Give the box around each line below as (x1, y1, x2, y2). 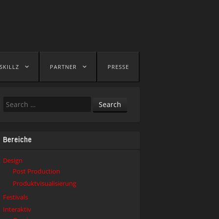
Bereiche (3, 136, 32, 144)
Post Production (13, 167, 60, 175)
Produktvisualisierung (13, 179, 76, 188)
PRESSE (108, 63, 129, 70)
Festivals (3, 193, 28, 201)
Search (2, 96, 22, 105)
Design (3, 156, 22, 165)
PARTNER (50, 63, 77, 70)
